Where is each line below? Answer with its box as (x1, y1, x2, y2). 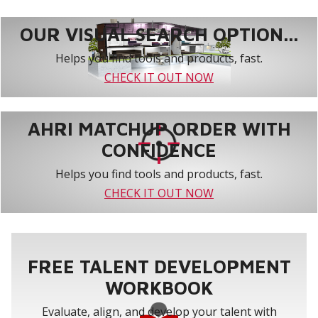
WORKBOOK (105, 276, 213, 298)
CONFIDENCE (102, 138, 216, 160)
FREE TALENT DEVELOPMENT (27, 255, 291, 277)
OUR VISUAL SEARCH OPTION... (20, 23, 298, 45)
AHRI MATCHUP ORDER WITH (27, 117, 291, 139)
